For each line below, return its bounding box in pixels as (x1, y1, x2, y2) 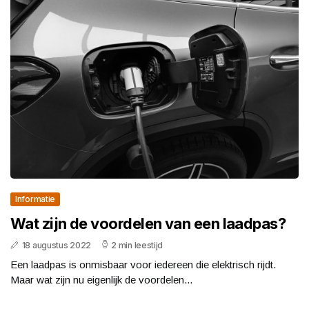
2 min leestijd (111, 240, 163, 251)
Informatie (15, 194, 55, 205)
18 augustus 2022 (21, 240, 91, 251)
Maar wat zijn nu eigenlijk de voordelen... (10, 274, 192, 286)
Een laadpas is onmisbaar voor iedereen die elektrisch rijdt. (10, 259, 276, 271)
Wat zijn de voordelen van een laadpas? (10, 215, 286, 233)
